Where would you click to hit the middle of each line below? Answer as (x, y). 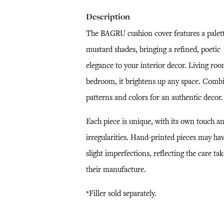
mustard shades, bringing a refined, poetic (153, 49)
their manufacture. (116, 169)
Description (108, 17)
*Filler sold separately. (121, 193)
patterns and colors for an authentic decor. (154, 97)
